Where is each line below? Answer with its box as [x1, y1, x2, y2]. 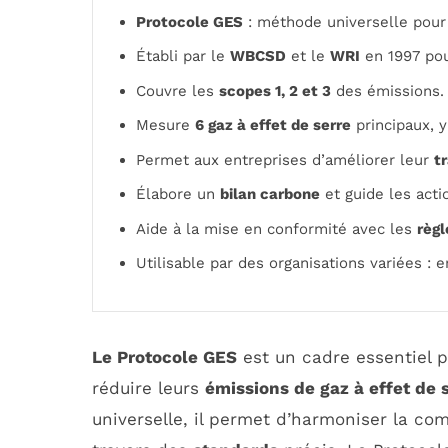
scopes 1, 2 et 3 [219, 81, 331, 100]
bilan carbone [220, 185, 320, 204]
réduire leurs [92, 378, 205, 399]
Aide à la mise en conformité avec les [136, 219, 417, 238]
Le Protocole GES [92, 347, 237, 368]
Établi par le [136, 47, 230, 66]
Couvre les [136, 81, 219, 100]
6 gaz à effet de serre [195, 116, 351, 135]
